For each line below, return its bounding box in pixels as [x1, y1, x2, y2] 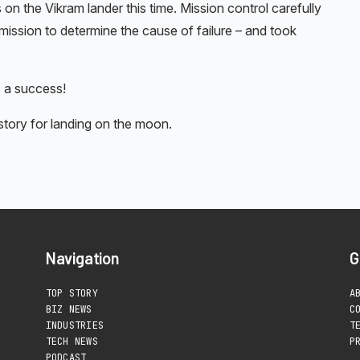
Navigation [45, 248, 120, 268]
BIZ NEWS [45, 303, 92, 317]
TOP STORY [45, 287, 98, 301]
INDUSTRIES [45, 319, 104, 333]
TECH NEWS [45, 335, 98, 349]
